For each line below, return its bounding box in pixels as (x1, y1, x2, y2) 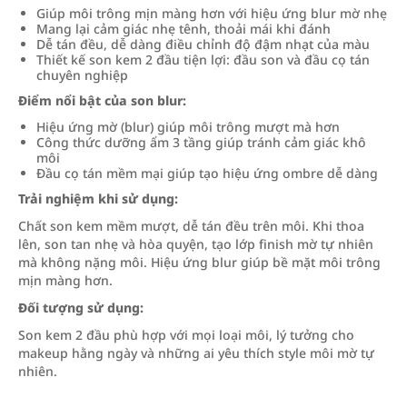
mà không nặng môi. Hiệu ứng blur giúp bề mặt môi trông (18, 253, 381, 271)
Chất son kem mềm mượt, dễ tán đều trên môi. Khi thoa (18, 217, 364, 234)
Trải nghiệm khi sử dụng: (18, 190, 178, 207)
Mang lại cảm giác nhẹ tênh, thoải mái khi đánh (36, 20, 331, 37)
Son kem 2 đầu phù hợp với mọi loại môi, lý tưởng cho (18, 326, 354, 343)
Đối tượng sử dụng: (18, 299, 144, 316)
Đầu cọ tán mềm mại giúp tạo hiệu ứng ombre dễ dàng (36, 164, 378, 182)
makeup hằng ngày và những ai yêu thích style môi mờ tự (18, 344, 374, 362)
